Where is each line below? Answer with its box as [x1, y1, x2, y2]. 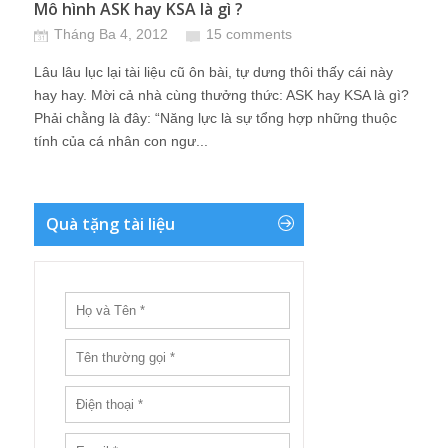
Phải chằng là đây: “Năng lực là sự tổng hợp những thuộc [34, 110, 397, 126]
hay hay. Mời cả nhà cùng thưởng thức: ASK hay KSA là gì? [34, 87, 409, 103]
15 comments [206, 26, 292, 42]
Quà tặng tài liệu [46, 213, 175, 235]
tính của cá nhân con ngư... [34, 133, 208, 149]
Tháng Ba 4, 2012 [54, 26, 168, 42]
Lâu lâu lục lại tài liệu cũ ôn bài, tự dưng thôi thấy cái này [34, 64, 393, 80]
